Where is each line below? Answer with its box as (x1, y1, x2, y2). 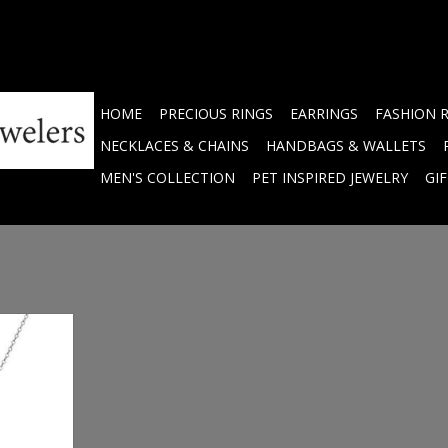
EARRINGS (290, 104, 358, 123)
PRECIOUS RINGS (159, 104, 273, 123)
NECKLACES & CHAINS (100, 136, 249, 155)
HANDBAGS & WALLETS (266, 136, 426, 155)
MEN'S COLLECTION (100, 168, 235, 187)
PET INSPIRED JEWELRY (252, 168, 408, 187)
